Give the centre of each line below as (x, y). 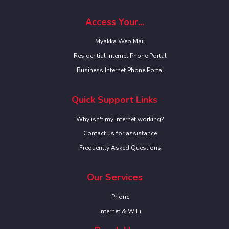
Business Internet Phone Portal (120, 70)
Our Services (114, 178)
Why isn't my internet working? (120, 119)
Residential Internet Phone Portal (120, 56)
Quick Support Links (114, 100)
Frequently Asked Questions (120, 148)
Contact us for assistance (120, 134)
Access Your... (114, 22)
